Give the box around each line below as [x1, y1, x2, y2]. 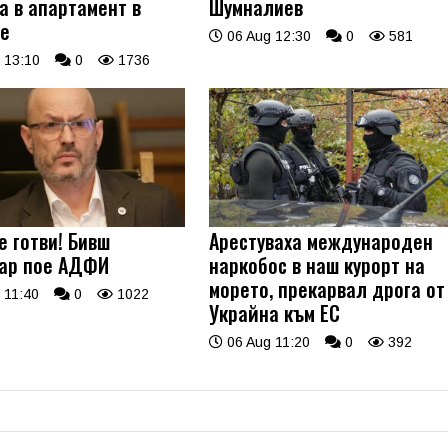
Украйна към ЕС [209, 298, 341, 329]
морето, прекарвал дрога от [209, 274, 446, 305]
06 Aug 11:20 [223, 334, 311, 351]
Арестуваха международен [209, 226, 434, 257]
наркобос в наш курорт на [209, 250, 426, 281]
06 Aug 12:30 [223, 27, 312, 44]
